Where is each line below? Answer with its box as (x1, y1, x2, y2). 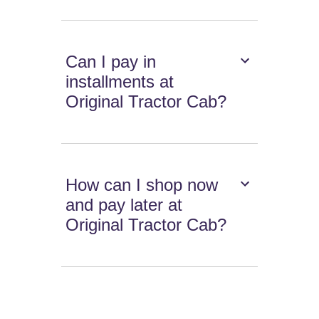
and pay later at (66, 195, 183, 215)
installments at (66, 72, 174, 92)
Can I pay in (66, 52, 157, 72)
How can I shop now (66, 175, 219, 195)
